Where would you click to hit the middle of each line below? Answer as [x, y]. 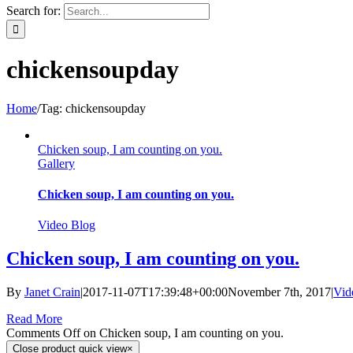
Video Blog [67, 225]
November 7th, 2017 [279, 292]
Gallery [56, 163]
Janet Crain [52, 292]
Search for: [33, 11]
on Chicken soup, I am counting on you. [182, 333]
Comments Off [43, 333]
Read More [34, 319]
